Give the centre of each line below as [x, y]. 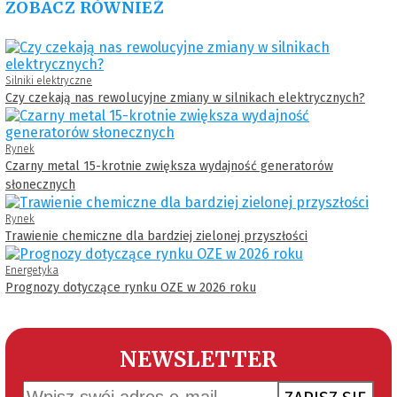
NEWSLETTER [198, 359]
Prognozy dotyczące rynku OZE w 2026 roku [131, 287]
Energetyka [32, 270]
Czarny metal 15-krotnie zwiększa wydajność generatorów [169, 166]
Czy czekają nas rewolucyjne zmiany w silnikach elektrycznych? [185, 97]
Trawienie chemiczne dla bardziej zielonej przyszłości [156, 236]
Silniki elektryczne [49, 80]
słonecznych [40, 184]
